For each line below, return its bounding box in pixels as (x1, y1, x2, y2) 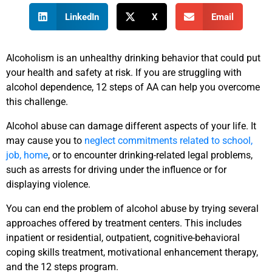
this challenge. (6, 96, 68, 108)
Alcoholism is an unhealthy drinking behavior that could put (6, 52, 260, 64)
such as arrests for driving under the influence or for (6, 164, 226, 176)
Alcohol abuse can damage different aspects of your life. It (6, 120, 256, 132)
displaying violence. (6, 178, 90, 191)
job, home (6, 149, 48, 161)
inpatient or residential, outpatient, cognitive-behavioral (6, 232, 240, 244)
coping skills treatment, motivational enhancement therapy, (6, 246, 258, 259)
